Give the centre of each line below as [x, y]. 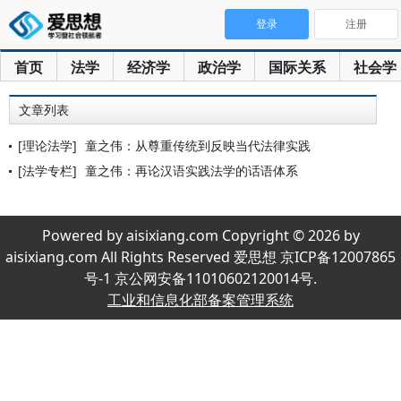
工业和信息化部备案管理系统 [200, 300]
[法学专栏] [47, 171]
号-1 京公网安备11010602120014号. [200, 278]
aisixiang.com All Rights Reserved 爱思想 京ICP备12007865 [200, 257]
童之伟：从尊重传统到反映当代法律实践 [198, 145]
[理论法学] [47, 145]
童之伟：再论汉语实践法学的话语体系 [192, 171]
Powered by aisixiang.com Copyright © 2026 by [200, 235]
